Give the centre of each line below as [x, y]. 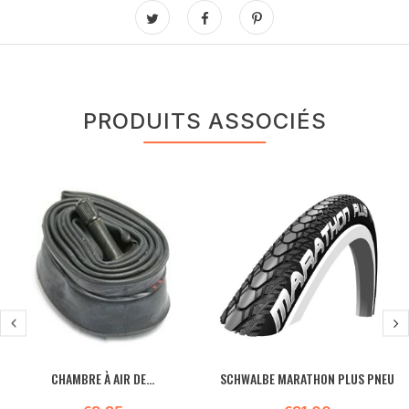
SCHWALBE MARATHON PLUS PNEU [307, 379]
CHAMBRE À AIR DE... [102, 379]
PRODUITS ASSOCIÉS [204, 121]
